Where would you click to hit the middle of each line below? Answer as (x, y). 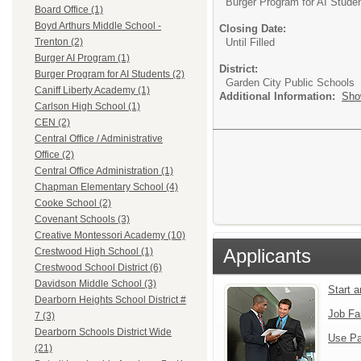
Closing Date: (253, 28)
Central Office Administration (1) (104, 171)
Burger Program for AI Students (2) (110, 75)
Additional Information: (280, 96)
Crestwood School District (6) (98, 268)
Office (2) (54, 155)
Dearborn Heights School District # (110, 300)
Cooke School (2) (73, 203)
